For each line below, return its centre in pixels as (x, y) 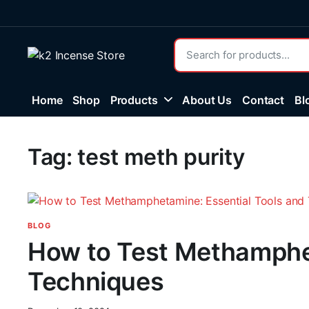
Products (134, 100)
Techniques (96, 281)
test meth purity (161, 157)
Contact (263, 100)
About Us (207, 100)
